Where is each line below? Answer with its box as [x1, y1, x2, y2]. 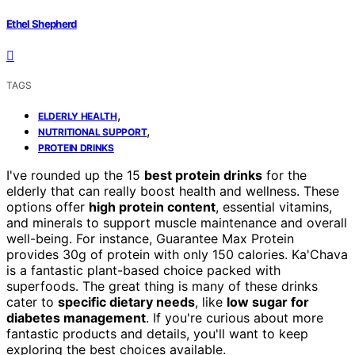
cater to [6, 293, 58, 310]
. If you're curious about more [146, 309, 323, 326]
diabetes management [6, 309, 146, 326]
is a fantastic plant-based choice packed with [6, 261, 281, 278]
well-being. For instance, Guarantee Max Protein [6, 230, 294, 246]
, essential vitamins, [216, 198, 332, 215]
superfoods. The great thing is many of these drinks [6, 277, 318, 294]
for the [262, 166, 307, 183]
